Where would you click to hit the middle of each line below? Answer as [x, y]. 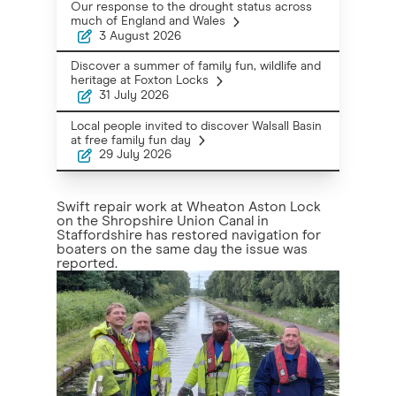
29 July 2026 [135, 155]
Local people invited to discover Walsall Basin [196, 126]
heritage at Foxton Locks [140, 81]
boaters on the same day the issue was [182, 249]
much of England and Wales [148, 22]
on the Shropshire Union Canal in [163, 221]
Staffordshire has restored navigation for [189, 235]
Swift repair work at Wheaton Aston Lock [189, 206]
